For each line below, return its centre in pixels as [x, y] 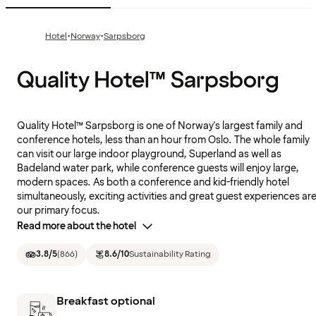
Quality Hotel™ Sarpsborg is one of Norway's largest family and [160, 126]
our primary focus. [59, 211]
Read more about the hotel [77, 226]
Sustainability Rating [170, 255]
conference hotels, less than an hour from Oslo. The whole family [163, 140]
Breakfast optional [106, 301]
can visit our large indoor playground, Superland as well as [149, 154]
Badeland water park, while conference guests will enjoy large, [158, 169]
